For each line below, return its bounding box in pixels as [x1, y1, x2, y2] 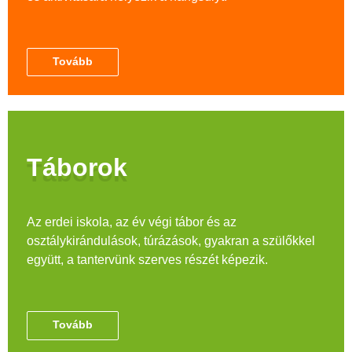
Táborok [27, 153, 127, 182]
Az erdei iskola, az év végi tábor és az [27, 215, 236, 229]
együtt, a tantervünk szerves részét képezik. [27, 253, 268, 267]
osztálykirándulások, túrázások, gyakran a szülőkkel [27, 234, 315, 248]
